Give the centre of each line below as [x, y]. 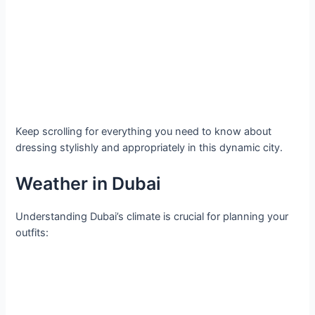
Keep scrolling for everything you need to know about [144, 131]
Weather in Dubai [89, 184]
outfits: [32, 233]
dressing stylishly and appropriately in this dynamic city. [149, 147]
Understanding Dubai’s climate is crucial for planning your [152, 217]
